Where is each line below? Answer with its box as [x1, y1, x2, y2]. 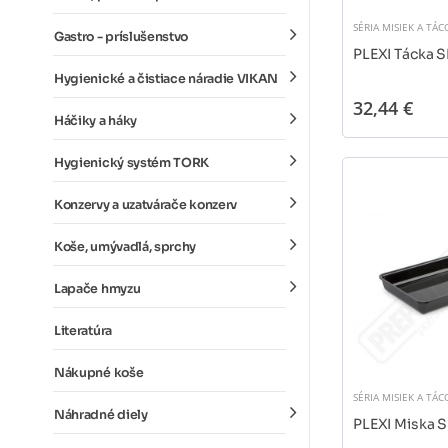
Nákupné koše [54, 365, 144, 381]
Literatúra [54, 323, 112, 339]
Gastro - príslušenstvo [54, 29, 189, 45]
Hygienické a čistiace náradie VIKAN [54, 71, 279, 87]
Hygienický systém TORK [54, 155, 210, 171]
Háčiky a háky [54, 113, 137, 129]
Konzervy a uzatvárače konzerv [54, 197, 237, 213]
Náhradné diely [54, 407, 148, 423]
